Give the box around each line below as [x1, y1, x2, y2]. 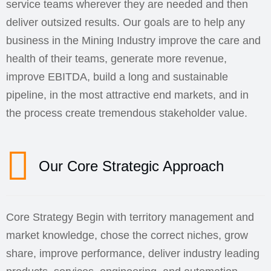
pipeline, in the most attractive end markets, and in [6, 89, 249, 101]
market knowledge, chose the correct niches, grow [6, 229, 248, 241]
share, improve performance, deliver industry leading [6, 247, 260, 260]
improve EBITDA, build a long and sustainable [6, 71, 228, 83]
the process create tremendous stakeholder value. [6, 107, 247, 119]
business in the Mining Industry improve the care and [6, 34, 261, 47]
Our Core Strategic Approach [39, 158, 224, 174]
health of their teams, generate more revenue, [6, 53, 227, 65]
